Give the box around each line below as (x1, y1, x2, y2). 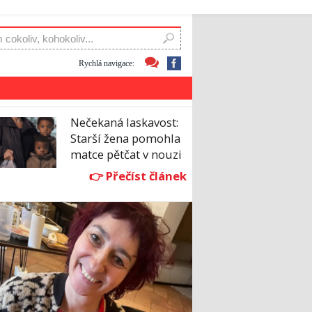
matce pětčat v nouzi (70, 146, 182, 163)
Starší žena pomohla (70, 130, 180, 147)
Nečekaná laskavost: (70, 114, 178, 131)
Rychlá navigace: (79, 58, 134, 68)
